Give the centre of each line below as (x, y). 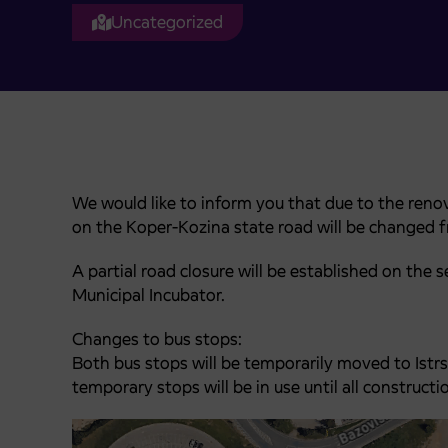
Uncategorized (167, 22)
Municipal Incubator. (148, 295)
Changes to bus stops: (157, 339)
